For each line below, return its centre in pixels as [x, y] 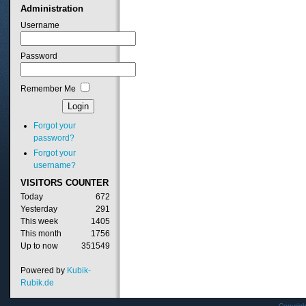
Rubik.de [37, 283]
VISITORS [41, 183]
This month [41, 234]
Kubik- [79, 271]
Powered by [43, 271]
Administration [52, 8]
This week [39, 222]
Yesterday [39, 209]
